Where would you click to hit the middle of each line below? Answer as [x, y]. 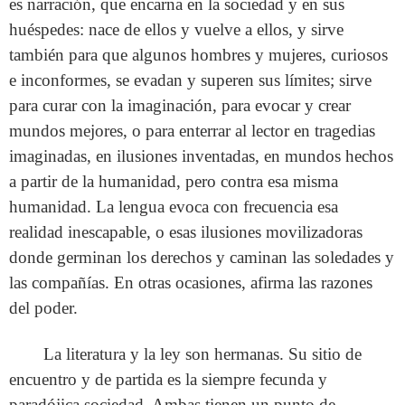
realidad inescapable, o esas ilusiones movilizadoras [186, 231]
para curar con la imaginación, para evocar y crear [180, 105]
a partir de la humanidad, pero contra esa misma [174, 181]
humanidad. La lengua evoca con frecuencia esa [174, 206]
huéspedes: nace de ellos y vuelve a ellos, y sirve [176, 29]
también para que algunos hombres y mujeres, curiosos [198, 54]
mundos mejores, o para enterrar [120, 130]
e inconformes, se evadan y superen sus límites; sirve [190, 80]
